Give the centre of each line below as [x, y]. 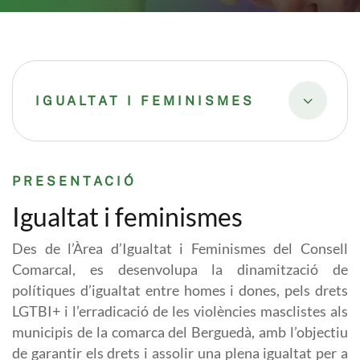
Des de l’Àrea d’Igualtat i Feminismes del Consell [180, 249]
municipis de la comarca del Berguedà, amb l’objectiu [180, 332]
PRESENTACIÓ [74, 181]
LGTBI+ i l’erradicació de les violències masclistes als [180, 311]
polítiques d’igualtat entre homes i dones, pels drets [180, 290]
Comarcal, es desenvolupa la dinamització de [180, 270]
